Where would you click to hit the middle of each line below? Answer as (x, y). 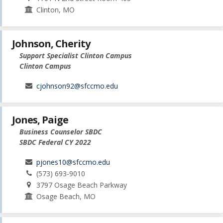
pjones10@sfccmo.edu (73, 162)
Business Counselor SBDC (61, 132)
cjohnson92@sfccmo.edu (77, 86)
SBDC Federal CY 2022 (55, 142)
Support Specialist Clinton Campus (76, 56)
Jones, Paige (40, 120)
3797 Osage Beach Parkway (82, 185)
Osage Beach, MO (66, 197)
